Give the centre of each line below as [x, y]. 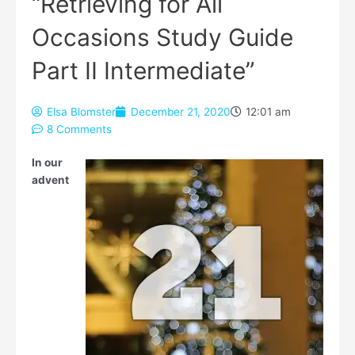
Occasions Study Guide [162, 38]
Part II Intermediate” [143, 71]
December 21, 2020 [181, 112]
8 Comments [79, 130]
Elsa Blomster [81, 112]
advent [50, 180]
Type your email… [49, 153]
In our [47, 163]
